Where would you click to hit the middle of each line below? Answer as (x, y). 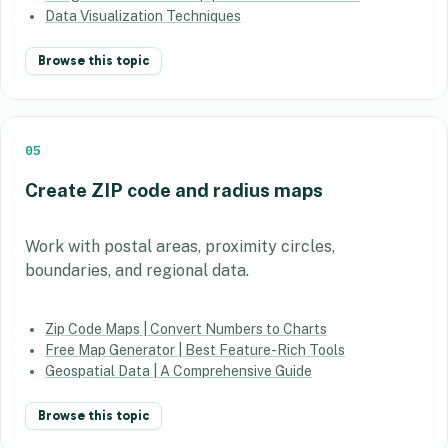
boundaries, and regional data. (137, 270)
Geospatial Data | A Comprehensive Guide (178, 370)
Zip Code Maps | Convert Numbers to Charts (186, 328)
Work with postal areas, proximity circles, (180, 246)
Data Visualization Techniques (143, 16)
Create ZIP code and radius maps (174, 190)
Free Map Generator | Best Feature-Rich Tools (195, 349)
